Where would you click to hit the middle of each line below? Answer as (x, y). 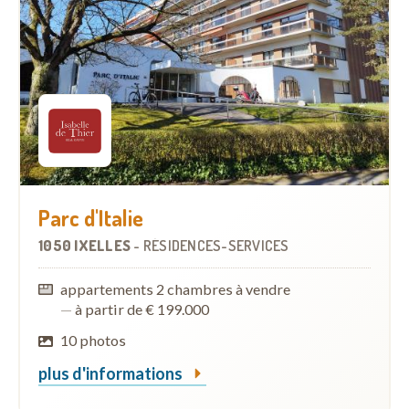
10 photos (94, 341)
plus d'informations (112, 374)
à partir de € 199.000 (141, 309)
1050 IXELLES (86, 246)
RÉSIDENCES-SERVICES (216, 246)
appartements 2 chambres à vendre (176, 289)
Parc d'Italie (91, 218)
